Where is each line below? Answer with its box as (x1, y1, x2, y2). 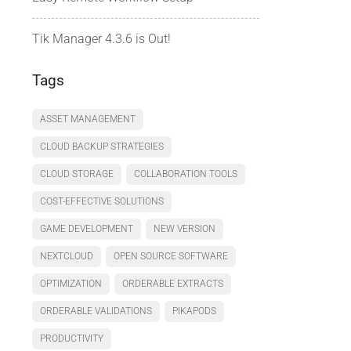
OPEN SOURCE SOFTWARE (114, 251, 228, 262)
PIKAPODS (172, 306, 216, 317)
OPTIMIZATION (40, 278, 102, 289)
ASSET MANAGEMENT (40, 114, 136, 125)
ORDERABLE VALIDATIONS (40, 306, 152, 317)
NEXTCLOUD (40, 251, 93, 262)
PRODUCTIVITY (40, 333, 103, 344)
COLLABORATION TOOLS (134, 168, 237, 179)
